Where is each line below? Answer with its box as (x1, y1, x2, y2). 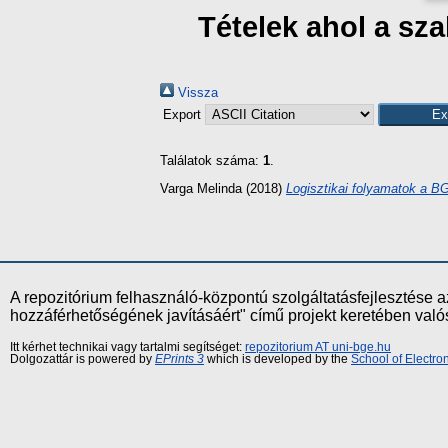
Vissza (174, 85, 218, 100)
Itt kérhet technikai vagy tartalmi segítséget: (10, 340, 245, 353)
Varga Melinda (160, 180, 242, 196)
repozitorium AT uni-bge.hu (245, 340, 391, 353)
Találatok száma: (160, 153, 263, 168)
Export (163, 107, 205, 122)
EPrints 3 (155, 352, 204, 365)
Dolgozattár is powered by (10, 352, 155, 365)
